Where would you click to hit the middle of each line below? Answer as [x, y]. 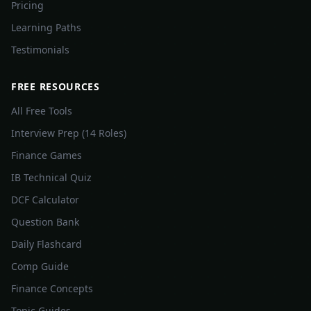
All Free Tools [42, 111]
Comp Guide [40, 266]
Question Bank [45, 222]
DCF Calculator [45, 200]
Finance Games [47, 155]
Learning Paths [46, 27]
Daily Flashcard [47, 244]
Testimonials [40, 50]
